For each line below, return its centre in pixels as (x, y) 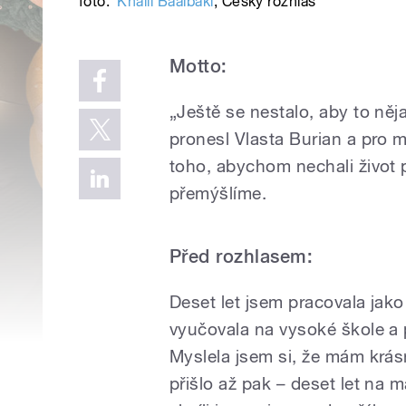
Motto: (198, 67)
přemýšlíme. (218, 193)
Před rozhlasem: (242, 257)
